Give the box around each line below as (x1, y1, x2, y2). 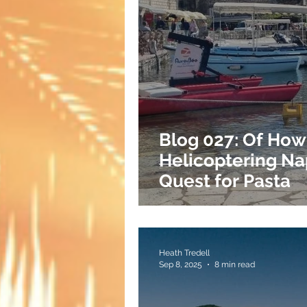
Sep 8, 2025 (159, 259, 202, 269)
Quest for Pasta (159, 171, 291, 191)
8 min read (214, 259, 255, 269)
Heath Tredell (159, 248, 210, 258)
